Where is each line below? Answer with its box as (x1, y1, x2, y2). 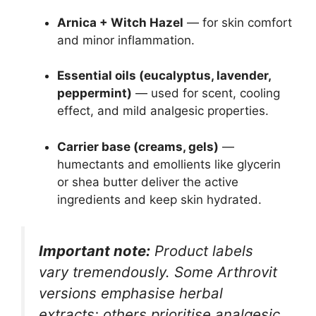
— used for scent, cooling (132, 86, 280, 101)
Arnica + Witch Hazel (57, 15, 183, 30)
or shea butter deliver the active (57, 174, 238, 189)
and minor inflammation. (57, 32, 195, 47)
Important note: (39, 242, 150, 260)
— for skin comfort (183, 15, 292, 30)
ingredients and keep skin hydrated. (57, 192, 262, 207)
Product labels (150, 242, 253, 260)
